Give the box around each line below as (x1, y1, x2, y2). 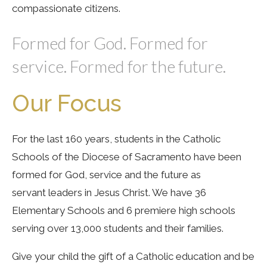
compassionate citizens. (12, 2, 123, 15)
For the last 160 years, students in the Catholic (12, 132, 221, 145)
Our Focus (12, 89, 122, 117)
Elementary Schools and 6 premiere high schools (12, 204, 235, 216)
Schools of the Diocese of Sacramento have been (12, 150, 241, 163)
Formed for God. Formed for (12, 32, 208, 53)
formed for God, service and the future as (12, 168, 201, 181)
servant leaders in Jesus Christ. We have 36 (12, 186, 206, 198)
